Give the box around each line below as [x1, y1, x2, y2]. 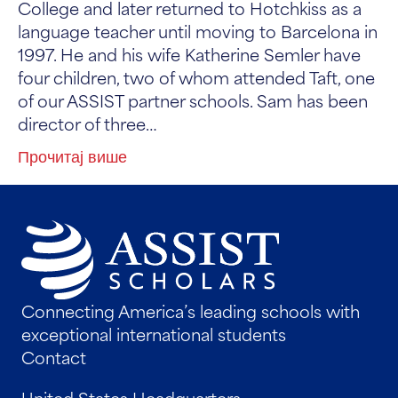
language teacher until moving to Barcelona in [18, 17, 378, 44]
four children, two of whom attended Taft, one [18, 63, 375, 90]
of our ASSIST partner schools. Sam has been [18, 86, 368, 113]
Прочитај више [18, 141, 127, 168]
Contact [21, 344, 86, 370]
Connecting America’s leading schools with [21, 298, 360, 324]
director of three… [18, 109, 157, 136]
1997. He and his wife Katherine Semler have [18, 40, 361, 67]
